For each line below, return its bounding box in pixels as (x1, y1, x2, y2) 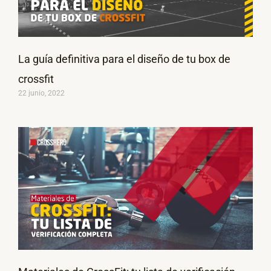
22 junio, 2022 (18, 89, 65, 98)
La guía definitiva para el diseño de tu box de (18, 53, 230, 66)
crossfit (18, 73, 54, 86)
